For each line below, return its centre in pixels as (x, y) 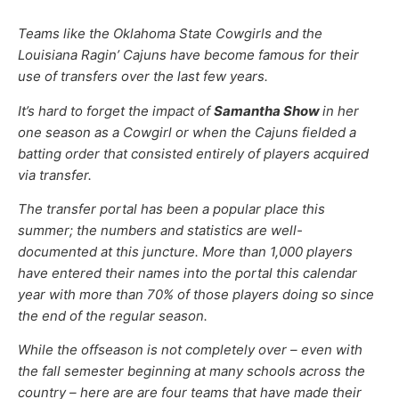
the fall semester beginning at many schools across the (191, 371)
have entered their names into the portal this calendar (187, 273)
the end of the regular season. (113, 315)
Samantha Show (268, 110)
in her (341, 110)
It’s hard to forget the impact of (116, 110)
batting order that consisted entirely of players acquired (193, 153)
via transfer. (55, 175)
